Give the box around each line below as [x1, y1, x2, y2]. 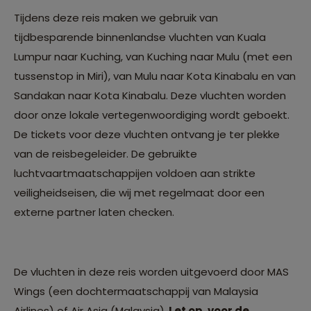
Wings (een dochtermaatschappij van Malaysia [14, 283, 258, 299]
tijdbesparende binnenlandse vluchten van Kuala [14, 29, 266, 44]
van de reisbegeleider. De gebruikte [14, 146, 197, 161]
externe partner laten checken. [14, 204, 174, 219]
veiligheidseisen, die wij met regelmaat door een [14, 185, 264, 200]
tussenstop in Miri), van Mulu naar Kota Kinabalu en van [14, 68, 296, 83]
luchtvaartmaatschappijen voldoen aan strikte [14, 165, 255, 180]
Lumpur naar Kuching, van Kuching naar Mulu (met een [14, 49, 292, 64]
